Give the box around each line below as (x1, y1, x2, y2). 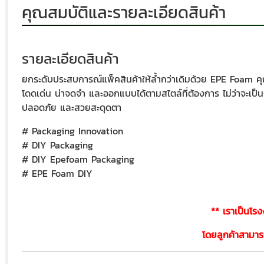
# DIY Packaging (22, 138, 93, 153)
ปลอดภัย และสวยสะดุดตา (22, 100, 121, 115)
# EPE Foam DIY (22, 166, 93, 181)
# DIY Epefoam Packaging (22, 152, 134, 167)
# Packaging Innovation (22, 124, 123, 138)
